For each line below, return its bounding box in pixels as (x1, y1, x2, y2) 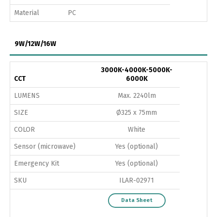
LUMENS (14, 91, 40, 100)
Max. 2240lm (117, 91, 156, 100)
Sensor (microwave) (14, 142, 76, 151)
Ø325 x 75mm (116, 108, 157, 117)
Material (14, 8, 39, 17)
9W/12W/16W (15, 39, 56, 48)
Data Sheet (121, 197, 153, 203)
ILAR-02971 (119, 176, 154, 185)
